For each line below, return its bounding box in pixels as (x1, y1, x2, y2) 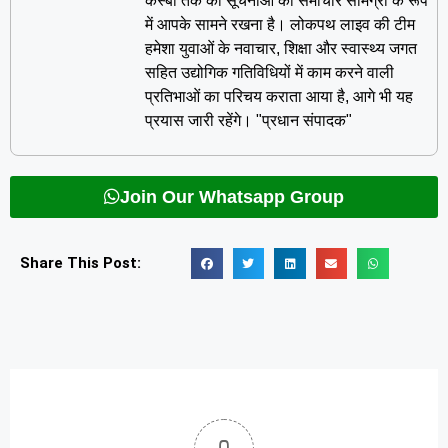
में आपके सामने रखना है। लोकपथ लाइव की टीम (144, 16, 415, 34)
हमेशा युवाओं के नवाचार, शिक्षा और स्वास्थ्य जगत (144, 40, 417, 58)
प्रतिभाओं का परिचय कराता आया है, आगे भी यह (144, 88, 413, 106)
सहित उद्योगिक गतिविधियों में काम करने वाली (144, 64, 394, 82)
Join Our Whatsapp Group (120, 186, 344, 207)
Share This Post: (20, 253, 141, 272)
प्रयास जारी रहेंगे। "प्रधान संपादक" (144, 112, 352, 130)
